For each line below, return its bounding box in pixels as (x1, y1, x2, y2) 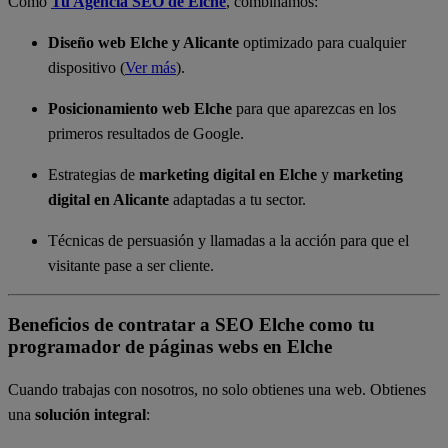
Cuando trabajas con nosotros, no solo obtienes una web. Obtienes (8, 381, 426, 399)
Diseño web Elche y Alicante (48, 33, 239, 51)
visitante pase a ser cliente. (48, 256, 214, 274)
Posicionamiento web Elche (48, 99, 232, 117)
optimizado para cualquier (239, 33, 406, 51)
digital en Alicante (48, 190, 169, 208)
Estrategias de (48, 165, 139, 183)
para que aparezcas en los (232, 99, 396, 117)
